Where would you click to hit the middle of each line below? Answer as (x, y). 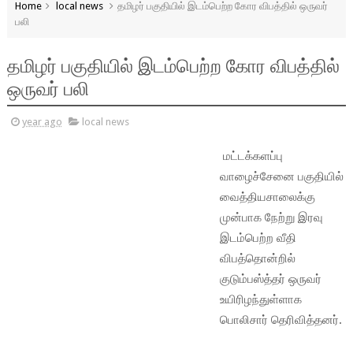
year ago (42, 121)
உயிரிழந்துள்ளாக (260, 299)
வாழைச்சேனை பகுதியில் (281, 176)
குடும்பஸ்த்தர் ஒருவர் (270, 279)
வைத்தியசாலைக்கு (267, 197)
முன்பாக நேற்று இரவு (271, 217)
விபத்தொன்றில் (257, 258)
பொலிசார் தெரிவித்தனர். (281, 320)
